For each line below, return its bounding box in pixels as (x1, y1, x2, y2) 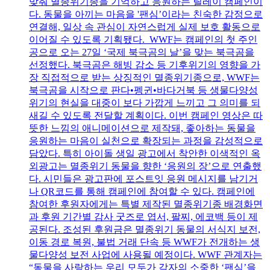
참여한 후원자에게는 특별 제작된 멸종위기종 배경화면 (29, 199, 263, 210)
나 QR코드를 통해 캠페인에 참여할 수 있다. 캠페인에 (29, 186, 255, 197)
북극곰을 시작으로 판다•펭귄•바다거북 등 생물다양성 (29, 85, 258, 96)
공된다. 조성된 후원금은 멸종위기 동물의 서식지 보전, (29, 224, 260, 235)
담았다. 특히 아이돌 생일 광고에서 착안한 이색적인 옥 (29, 148, 260, 159)
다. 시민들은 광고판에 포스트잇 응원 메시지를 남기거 (29, 174, 258, 184)
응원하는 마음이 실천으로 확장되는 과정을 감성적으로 (29, 136, 263, 146)
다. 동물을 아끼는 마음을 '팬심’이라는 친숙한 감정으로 (29, 9, 263, 20)
